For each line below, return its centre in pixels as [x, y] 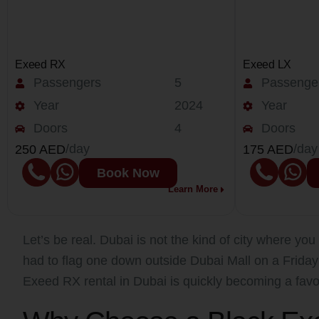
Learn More [193, 189]
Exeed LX [267, 64]
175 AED [268, 150]
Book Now [128, 173]
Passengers [67, 83]
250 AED [40, 150]
